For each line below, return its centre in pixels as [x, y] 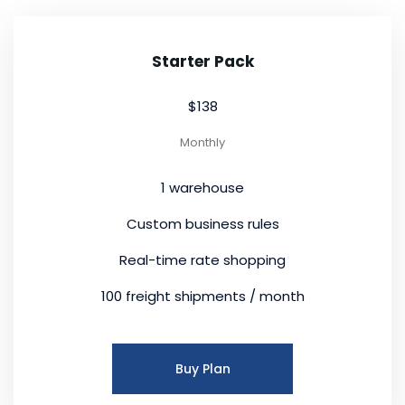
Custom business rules [202, 223]
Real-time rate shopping [202, 259]
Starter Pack [202, 61]
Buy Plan [202, 368]
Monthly [202, 142]
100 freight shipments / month [202, 296]
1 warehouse [202, 187]
